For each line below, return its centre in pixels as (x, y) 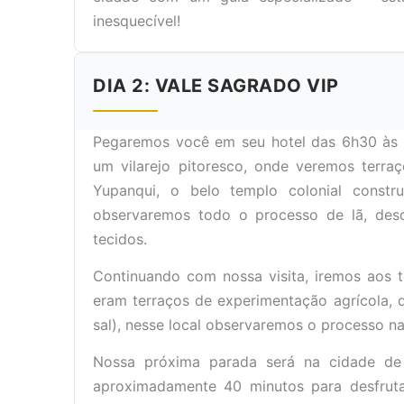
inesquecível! (137, 21)
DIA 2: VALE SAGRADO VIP (216, 86)
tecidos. (120, 239)
